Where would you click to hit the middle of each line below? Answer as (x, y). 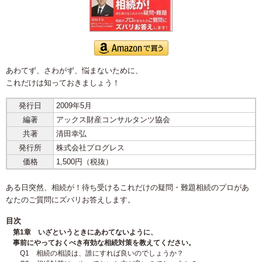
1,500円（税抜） (85, 162)
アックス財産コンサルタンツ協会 (113, 120)
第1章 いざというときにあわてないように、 (85, 232)
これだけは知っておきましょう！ (63, 83)
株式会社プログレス (90, 148)
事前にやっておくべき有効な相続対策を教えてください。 (104, 243)
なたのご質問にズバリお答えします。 (70, 200)
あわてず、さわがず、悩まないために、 (74, 71)
